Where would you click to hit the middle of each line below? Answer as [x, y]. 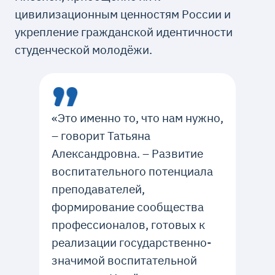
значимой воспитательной [124, 260]
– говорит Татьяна [101, 135]
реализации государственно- [131, 242]
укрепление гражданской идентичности [124, 31]
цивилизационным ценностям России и [123, 14]
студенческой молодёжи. [84, 49]
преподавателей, [98, 189]
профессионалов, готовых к [128, 224]
